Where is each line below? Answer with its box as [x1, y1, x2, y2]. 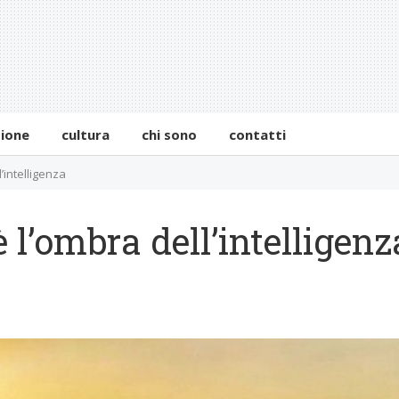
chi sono [142, 125, 198, 143]
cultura [61, 125, 110, 143]
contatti [229, 125, 287, 143]
